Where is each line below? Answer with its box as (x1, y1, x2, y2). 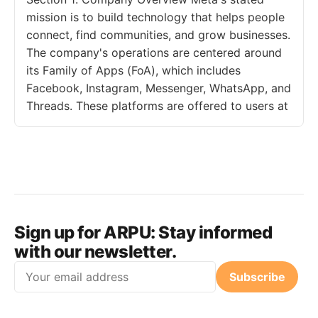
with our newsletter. (14, 241, 177, 263)
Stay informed (155, 222, 273, 243)
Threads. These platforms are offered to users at (26, 99, 288, 114)
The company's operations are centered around (26, 45, 282, 60)
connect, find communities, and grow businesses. (26, 28, 290, 43)
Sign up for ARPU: (14, 222, 155, 243)
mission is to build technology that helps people (26, 10, 285, 25)
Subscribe (229, 270, 285, 285)
